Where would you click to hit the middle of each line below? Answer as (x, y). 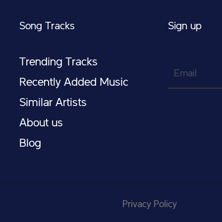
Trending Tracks (58, 62)
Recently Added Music (74, 83)
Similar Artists (53, 103)
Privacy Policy (150, 205)
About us (41, 123)
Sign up (185, 26)
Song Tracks (47, 26)
